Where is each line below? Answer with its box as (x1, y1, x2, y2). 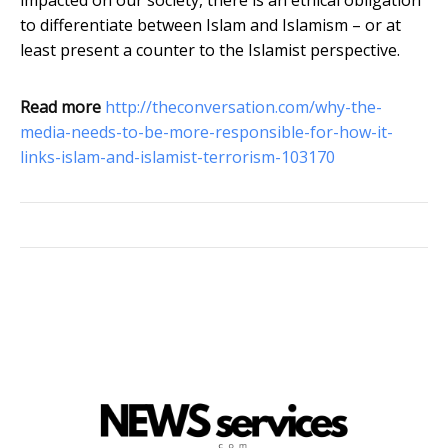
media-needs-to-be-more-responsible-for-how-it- (20, 121, 393, 144)
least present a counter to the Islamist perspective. (20, 39, 400, 62)
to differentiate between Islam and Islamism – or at (20, 14, 401, 37)
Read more (20, 96, 101, 119)
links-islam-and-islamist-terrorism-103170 (20, 146, 335, 169)
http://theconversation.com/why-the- (105, 96, 382, 119)
